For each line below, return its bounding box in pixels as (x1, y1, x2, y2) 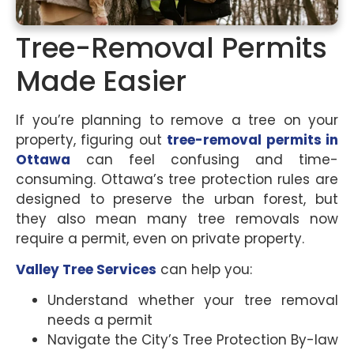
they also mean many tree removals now (16, 209, 338, 228)
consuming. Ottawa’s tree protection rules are (16, 169, 338, 189)
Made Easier (16, 61, 186, 100)
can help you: (156, 260, 252, 280)
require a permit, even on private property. (16, 228, 304, 248)
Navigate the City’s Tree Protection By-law (47, 330, 338, 350)
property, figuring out (16, 130, 168, 149)
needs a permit (47, 311, 153, 330)
